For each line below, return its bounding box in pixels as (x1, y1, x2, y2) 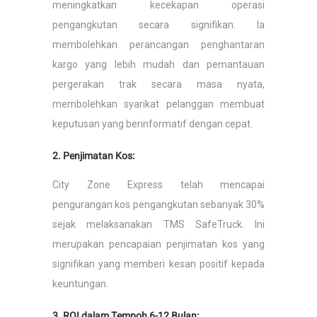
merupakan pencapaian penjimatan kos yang (52, 238, 265, 250)
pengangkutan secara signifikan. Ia (52, 19, 265, 30)
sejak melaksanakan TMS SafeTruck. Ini (52, 219, 265, 230)
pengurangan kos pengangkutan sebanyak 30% (52, 199, 265, 210)
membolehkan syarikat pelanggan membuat (52, 98, 265, 110)
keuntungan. (52, 278, 108, 289)
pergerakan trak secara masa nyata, (52, 79, 265, 90)
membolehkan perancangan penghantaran (52, 39, 265, 50)
